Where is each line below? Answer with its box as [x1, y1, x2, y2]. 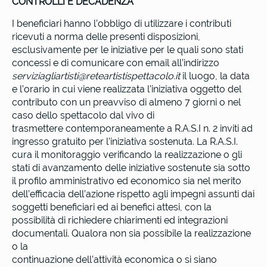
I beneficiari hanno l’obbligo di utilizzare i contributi [12, 17, 231, 29]
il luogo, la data [180, 70, 250, 82]
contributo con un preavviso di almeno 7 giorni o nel [12, 96, 241, 108]
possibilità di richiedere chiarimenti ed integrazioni [12, 214, 228, 226]
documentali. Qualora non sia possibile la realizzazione [12, 227, 251, 239]
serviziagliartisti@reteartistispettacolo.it [12, 70, 180, 82]
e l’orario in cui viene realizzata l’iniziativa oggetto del [12, 83, 241, 95]
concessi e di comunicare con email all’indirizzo [12, 57, 219, 69]
